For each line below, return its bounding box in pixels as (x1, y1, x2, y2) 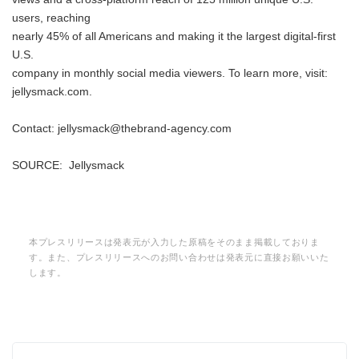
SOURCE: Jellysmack (12, 159, 124, 171)
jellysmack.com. (12, 86, 92, 98)
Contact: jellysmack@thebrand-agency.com (12, 123, 232, 135)
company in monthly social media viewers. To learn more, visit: (12, 67, 328, 79)
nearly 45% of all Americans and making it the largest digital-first (12, 30, 336, 42)
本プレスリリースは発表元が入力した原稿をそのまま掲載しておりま (29, 237, 320, 247)
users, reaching (12, 12, 91, 24)
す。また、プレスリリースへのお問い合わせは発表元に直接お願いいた (29, 252, 329, 262)
